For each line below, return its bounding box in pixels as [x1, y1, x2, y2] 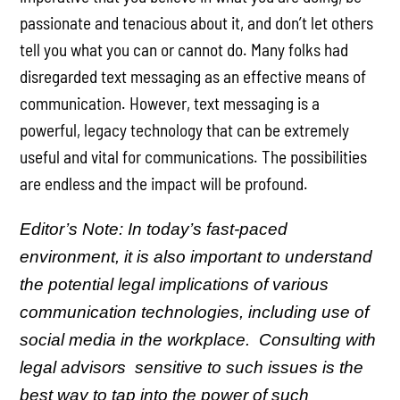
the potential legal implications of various [20, 274, 329, 294]
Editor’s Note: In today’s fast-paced [20, 219, 288, 238]
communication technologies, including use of [20, 302, 370, 321]
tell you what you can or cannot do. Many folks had [20, 39, 349, 61]
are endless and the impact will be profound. [20, 173, 309, 195]
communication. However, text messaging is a [20, 93, 321, 114]
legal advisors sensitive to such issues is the [20, 357, 364, 377]
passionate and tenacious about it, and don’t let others [20, 12, 374, 34]
